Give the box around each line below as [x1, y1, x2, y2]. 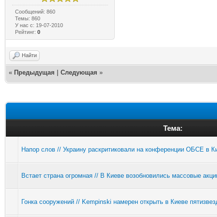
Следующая [61, 68, 97, 76]
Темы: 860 [15, 15, 41, 21]
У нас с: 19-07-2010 [15, 22, 63, 28]
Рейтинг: [15, 29, 38, 35]
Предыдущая [14, 68, 55, 76]
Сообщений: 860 [15, 8, 56, 15]
